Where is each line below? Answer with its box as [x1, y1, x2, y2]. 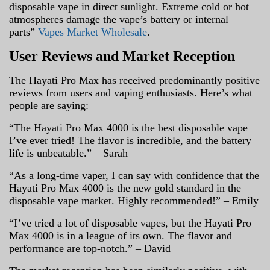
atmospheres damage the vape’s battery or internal [9, 13, 228, 25]
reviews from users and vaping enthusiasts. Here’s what [9, 86, 253, 99]
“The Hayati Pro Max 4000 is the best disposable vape [9, 121, 248, 134]
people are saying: [9, 99, 89, 111]
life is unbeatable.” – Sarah [9, 146, 128, 159]
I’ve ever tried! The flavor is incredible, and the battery [9, 134, 251, 146]
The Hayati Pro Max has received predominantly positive [9, 74, 260, 86]
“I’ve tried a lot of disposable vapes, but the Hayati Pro [9, 216, 251, 229]
